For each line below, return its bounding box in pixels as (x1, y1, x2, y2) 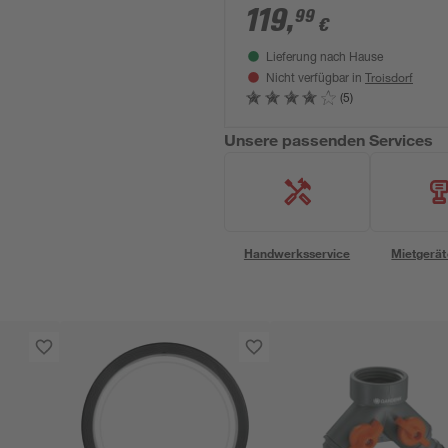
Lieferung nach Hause (266, 52, 383, 64)
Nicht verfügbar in (266, 73, 365, 85)
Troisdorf (365, 69, 413, 85)
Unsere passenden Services (224, 130, 434, 149)
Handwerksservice (243, 245, 351, 261)
